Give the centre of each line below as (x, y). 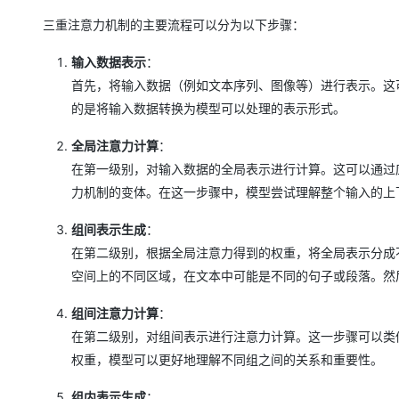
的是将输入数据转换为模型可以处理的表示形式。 (208, 108)
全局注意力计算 (115, 145)
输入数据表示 (109, 61)
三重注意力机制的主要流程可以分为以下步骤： (174, 24)
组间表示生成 (109, 229)
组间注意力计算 (115, 313)
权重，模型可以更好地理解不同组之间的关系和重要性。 (227, 359)
